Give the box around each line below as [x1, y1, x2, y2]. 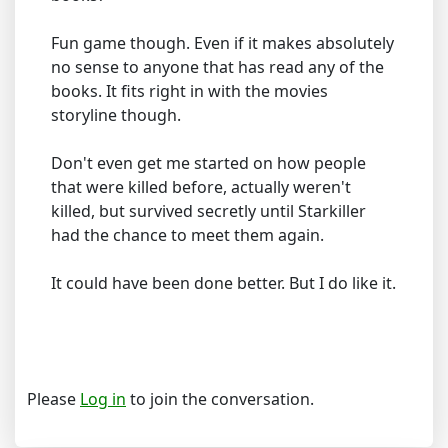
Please [27, 388, 80, 411]
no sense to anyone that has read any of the [51, 56, 384, 79]
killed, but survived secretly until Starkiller [51, 200, 366, 223]
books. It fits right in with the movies [51, 80, 328, 103]
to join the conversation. [126, 388, 314, 411]
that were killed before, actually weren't [51, 176, 351, 199]
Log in [80, 388, 126, 411]
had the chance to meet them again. [51, 224, 324, 247]
